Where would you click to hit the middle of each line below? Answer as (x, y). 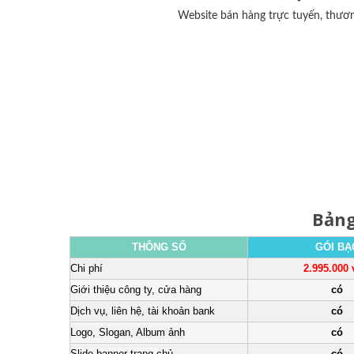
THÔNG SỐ (159, 247)
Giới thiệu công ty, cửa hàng (136, 290)
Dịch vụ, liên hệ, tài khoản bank (143, 311)
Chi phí (87, 268)
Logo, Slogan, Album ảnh (128, 332)
